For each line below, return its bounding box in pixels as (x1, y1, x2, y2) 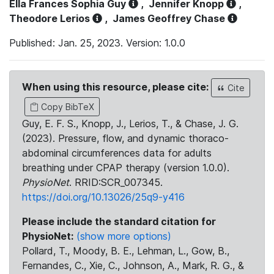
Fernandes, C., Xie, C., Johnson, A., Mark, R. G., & (22, 259, 244, 272)
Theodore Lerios (9, 12, 90, 24)
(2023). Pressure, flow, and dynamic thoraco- (22, 132, 229, 144)
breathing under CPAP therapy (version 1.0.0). (22, 161, 229, 174)
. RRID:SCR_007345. (69, 176, 163, 188)
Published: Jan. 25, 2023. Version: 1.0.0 (9, 37, 185, 49)
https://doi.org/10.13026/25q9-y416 (22, 191, 185, 203)
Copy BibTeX (39, 102, 94, 112)
